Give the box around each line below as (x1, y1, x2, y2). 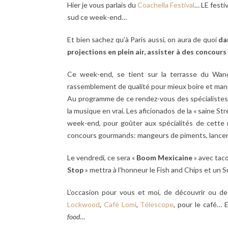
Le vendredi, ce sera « (67, 153, 137, 162)
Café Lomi (103, 199, 136, 209)
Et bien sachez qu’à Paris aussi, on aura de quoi (67, 35, 218, 44)
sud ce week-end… (67, 12, 127, 21)
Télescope (140, 199, 174, 209)
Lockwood (67, 199, 100, 209)
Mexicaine (158, 153, 193, 162)
